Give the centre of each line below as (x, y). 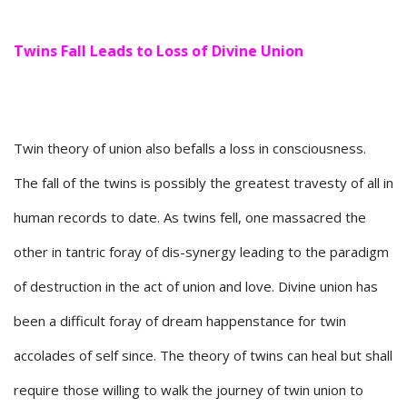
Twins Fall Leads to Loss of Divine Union (159, 51)
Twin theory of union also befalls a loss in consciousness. (190, 149)
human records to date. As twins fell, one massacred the (190, 218)
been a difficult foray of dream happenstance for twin (180, 321)
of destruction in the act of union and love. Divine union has (196, 287)
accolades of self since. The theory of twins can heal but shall (203, 356)
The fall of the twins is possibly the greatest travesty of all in (203, 183)
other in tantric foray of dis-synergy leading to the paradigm (201, 252)
